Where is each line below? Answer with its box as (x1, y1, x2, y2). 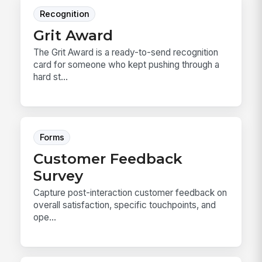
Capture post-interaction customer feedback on (33, 187, 227, 198)
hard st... (33, 71, 68, 83)
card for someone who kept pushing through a (33, 59, 220, 71)
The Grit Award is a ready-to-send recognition (33, 47, 219, 58)
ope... (33, 211, 57, 223)
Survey (33, 166, 84, 184)
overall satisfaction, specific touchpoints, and (33, 199, 216, 211)
